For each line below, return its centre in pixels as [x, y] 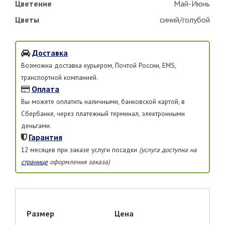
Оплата [45, 89]
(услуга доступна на [168, 150]
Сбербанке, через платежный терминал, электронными [103, 114]
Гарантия [45, 137]
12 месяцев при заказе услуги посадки [80, 150]
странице [34, 162]
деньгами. [36, 126]
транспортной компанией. [60, 78]
